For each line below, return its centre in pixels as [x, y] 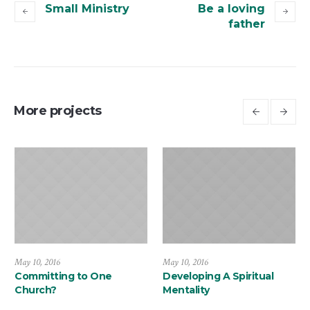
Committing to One [63, 276]
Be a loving [231, 8]
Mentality [186, 290]
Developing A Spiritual [218, 276]
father [247, 24]
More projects [58, 110]
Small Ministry [87, 8]
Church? [36, 290]
